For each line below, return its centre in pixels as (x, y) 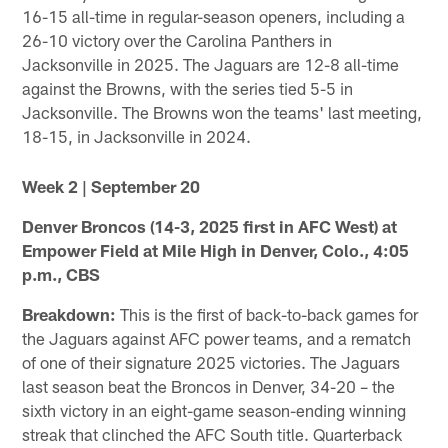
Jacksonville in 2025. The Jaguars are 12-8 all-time (211, 63)
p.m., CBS (61, 273)
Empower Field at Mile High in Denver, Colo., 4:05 (216, 249)
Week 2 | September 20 (111, 185)
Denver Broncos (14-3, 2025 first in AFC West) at (210, 225)
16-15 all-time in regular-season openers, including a (214, 15)
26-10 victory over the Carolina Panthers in (177, 39)
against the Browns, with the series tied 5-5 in (188, 87)
